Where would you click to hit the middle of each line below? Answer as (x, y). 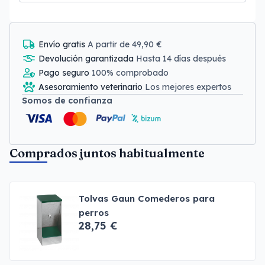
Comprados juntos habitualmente (107, 153)
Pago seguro (65, 73)
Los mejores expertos (188, 87)
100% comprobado (130, 73)
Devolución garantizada (87, 59)
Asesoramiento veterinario (92, 87)
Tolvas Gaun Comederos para (147, 198)
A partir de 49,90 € (125, 44)
